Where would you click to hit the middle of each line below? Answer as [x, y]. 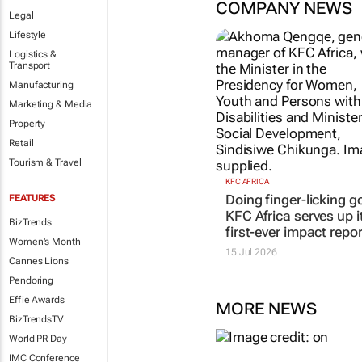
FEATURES [33, 198]
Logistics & [33, 54]
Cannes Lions [39, 261]
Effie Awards [37, 300]
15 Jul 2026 [251, 253]
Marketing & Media [51, 104]
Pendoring [32, 280]
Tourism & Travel [45, 162]
